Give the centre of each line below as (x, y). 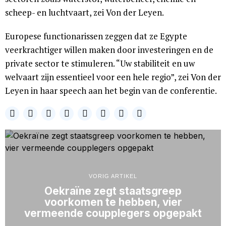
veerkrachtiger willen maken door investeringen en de (109, 50)
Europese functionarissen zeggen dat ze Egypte (96, 36)
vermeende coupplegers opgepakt (113, 213)
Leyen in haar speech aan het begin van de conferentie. (111, 91)
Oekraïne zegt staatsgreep (113, 191)
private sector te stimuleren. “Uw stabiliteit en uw (100, 63)
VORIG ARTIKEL (113, 176)
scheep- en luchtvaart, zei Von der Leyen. (84, 12)
